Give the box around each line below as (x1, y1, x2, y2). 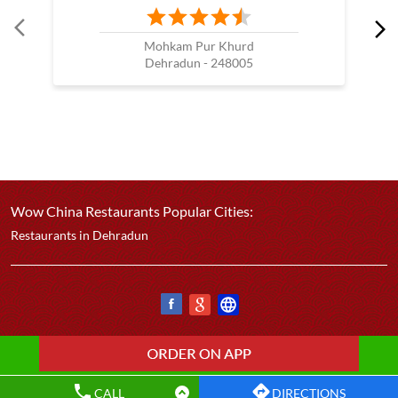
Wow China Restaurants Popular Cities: (11, 203, 253, 219)
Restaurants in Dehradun (11, 227, 148, 243)
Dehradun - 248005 (145, 55, 253, 70)
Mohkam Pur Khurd (144, 38, 254, 53)
